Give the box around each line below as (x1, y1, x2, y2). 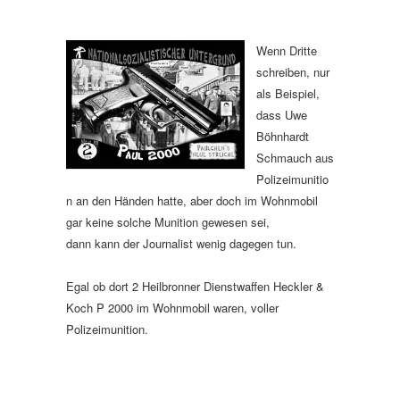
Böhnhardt (256, 127, 309, 145)
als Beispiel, (256, 84, 320, 102)
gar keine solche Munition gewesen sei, (66, 212, 273, 230)
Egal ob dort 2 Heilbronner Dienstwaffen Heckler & (66, 277, 324, 295)
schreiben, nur (256, 62, 329, 80)
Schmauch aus (256, 148, 334, 166)
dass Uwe (256, 105, 307, 123)
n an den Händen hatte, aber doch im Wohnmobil (66, 191, 318, 209)
